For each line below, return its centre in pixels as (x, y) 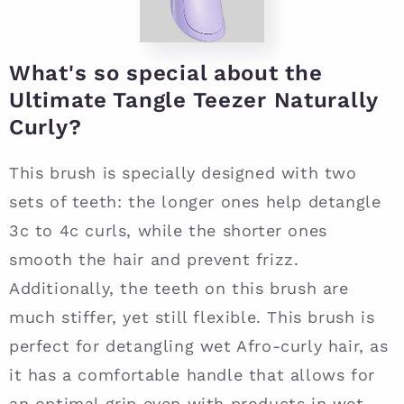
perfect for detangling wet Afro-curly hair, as (199, 346)
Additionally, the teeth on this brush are (179, 289)
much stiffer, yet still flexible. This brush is (192, 317)
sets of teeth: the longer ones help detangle (195, 202)
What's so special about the (166, 73)
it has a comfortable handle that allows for (192, 375)
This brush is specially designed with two (183, 173)
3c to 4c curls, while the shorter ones (168, 231)
